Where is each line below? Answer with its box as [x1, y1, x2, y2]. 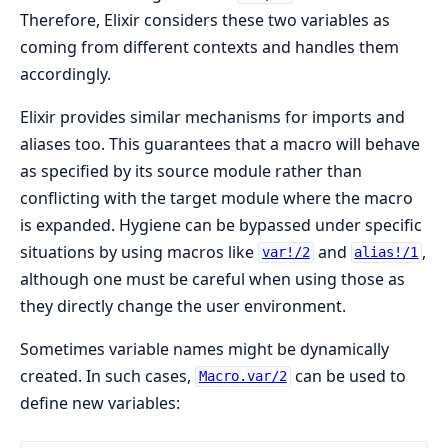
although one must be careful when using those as [20, 267, 405, 290]
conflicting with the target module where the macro [20, 186, 413, 209]
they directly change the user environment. [20, 294, 346, 317]
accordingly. [20, 62, 111, 85]
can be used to [290, 364, 406, 387]
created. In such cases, [20, 364, 195, 387]
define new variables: [20, 391, 180, 414]
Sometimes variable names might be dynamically [20, 337, 389, 360]
